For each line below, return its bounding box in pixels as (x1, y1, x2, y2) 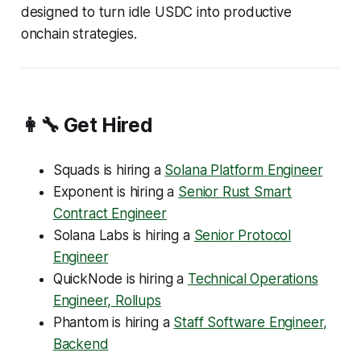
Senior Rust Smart (178, 183, 293, 200)
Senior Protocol (193, 226, 292, 243)
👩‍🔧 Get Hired (20, 112, 153, 137)
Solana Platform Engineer (164, 161, 323, 178)
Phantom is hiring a (52, 313, 174, 330)
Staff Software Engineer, (173, 313, 328, 330)
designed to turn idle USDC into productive (20, 3, 292, 20)
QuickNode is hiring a (52, 270, 188, 287)
